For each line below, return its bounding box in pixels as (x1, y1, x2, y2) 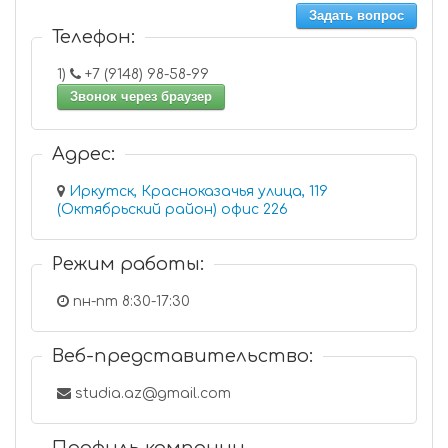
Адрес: (52, 144, 115, 164)
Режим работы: (52, 254, 204, 274)
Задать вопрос (309, 8, 404, 23)
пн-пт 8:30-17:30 (69, 294, 190, 309)
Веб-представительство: (52, 346, 313, 366)
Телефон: (52, 27, 135, 47)
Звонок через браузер (70, 89, 212, 104)
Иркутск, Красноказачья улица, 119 (69, 184, 328, 199)
